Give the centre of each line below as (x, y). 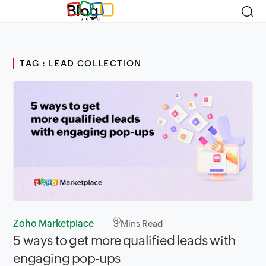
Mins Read (141, 223)
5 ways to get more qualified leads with (124, 240)
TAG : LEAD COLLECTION (81, 63)
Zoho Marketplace (54, 223)
